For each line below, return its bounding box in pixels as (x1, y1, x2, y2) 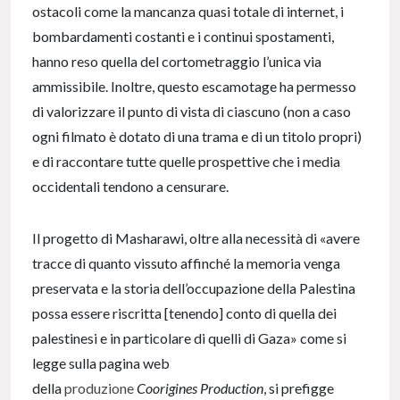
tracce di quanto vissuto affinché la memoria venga (32, 254, 340, 271)
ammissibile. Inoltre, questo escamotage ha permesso (32, 77, 356, 95)
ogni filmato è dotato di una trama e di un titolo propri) (32, 127, 362, 145)
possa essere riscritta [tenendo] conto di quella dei (32, 304, 337, 321)
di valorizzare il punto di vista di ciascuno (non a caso (32, 102, 351, 120)
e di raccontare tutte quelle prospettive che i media (32, 152, 340, 170)
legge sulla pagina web (32, 354, 170, 371)
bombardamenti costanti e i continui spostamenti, (32, 27, 334, 45)
